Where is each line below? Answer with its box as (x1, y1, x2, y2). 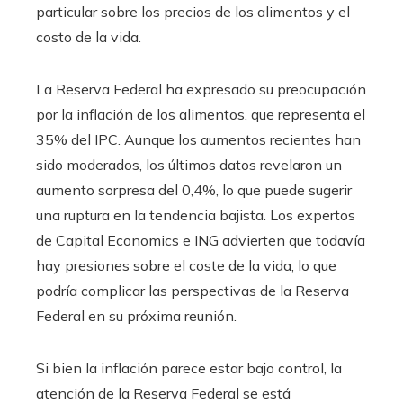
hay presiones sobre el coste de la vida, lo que (36, 255, 336, 274)
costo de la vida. (36, 27, 141, 46)
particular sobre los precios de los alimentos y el (36, 2, 350, 21)
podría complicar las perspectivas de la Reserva (36, 281, 349, 300)
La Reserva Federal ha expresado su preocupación (36, 79, 366, 98)
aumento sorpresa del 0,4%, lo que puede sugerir (36, 180, 352, 199)
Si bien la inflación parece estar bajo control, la (36, 358, 342, 377)
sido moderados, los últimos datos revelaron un (36, 155, 342, 174)
